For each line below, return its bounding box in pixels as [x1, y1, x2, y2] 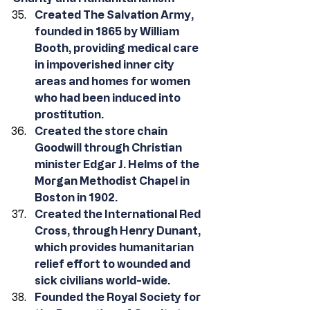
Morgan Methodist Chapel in [35, 174, 192, 187]
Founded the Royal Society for [35, 291, 203, 303]
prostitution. [35, 108, 104, 120]
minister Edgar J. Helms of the [35, 158, 201, 170]
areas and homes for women [35, 75, 192, 87]
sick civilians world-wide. [35, 274, 170, 286]
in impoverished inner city [35, 58, 176, 71]
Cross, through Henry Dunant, [35, 224, 203, 237]
